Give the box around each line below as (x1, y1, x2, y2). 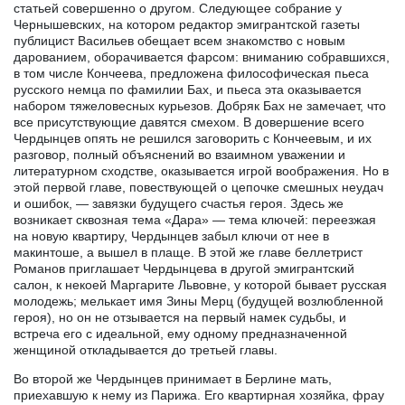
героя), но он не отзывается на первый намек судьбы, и (14, 309, 346, 325)
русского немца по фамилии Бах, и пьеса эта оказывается (14, 81, 362, 97)
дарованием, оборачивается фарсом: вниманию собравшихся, (14, 49, 390, 64)
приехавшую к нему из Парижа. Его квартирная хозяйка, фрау (14, 387, 384, 402)
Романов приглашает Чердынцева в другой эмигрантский (14, 260, 354, 276)
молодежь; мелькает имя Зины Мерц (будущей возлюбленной (14, 293, 383, 308)
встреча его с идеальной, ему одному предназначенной (14, 325, 347, 341)
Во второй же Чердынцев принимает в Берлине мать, (14, 371, 332, 386)
